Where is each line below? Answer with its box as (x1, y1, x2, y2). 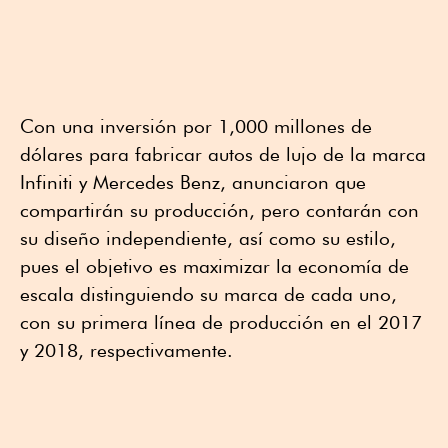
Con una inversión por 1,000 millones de (20, 114, 372, 137)
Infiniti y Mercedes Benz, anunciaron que (20, 170, 366, 193)
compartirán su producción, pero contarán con (20, 198, 419, 221)
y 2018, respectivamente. (20, 338, 233, 361)
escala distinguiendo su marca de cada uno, (20, 282, 397, 305)
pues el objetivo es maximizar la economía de (20, 254, 409, 277)
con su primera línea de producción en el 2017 (20, 310, 422, 333)
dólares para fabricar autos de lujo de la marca (20, 142, 426, 165)
